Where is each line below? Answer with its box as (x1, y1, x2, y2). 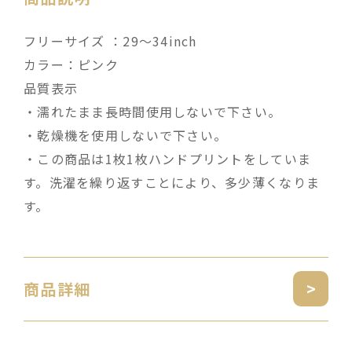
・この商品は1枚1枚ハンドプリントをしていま (24, 148, 312, 168)
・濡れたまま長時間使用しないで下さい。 (24, 101, 282, 121)
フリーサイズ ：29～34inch (24, 31, 197, 50)
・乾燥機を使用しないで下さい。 (24, 125, 228, 145)
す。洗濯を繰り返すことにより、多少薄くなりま (24, 172, 321, 192)
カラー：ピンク (24, 54, 119, 74)
